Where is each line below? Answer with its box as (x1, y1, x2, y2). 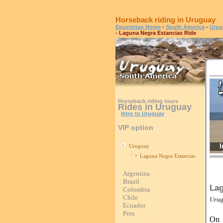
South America (166, 24, 205, 30)
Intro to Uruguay (121, 111, 164, 116)
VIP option (118, 123, 153, 131)
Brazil (123, 178, 139, 185)
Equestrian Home (115, 24, 161, 30)
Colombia (123, 186, 150, 193)
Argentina (123, 170, 150, 177)
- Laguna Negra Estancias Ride (115, 30, 196, 36)
